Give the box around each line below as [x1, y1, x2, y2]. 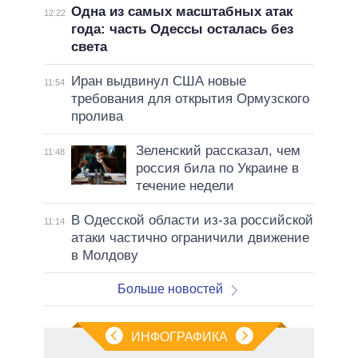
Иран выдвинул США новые [70, 73, 246, 89]
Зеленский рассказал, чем [135, 142, 300, 158]
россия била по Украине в [135, 160, 299, 176]
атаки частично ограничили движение [70, 229, 309, 245]
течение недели [135, 177, 234, 193]
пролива [70, 108, 123, 124]
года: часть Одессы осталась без [70, 21, 293, 37]
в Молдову [70, 247, 138, 263]
